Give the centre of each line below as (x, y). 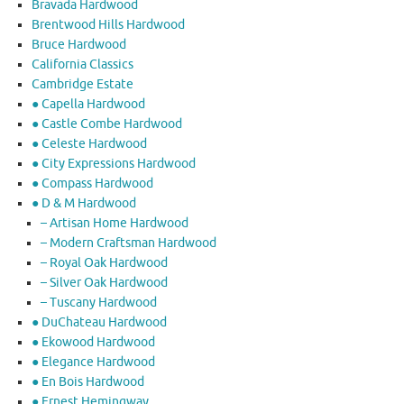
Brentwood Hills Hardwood (108, 25)
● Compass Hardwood (92, 184)
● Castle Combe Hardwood (107, 124)
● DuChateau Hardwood (99, 323)
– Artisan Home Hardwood (115, 224)
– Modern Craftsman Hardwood (129, 243)
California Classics (83, 65)
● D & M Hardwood (84, 204)
